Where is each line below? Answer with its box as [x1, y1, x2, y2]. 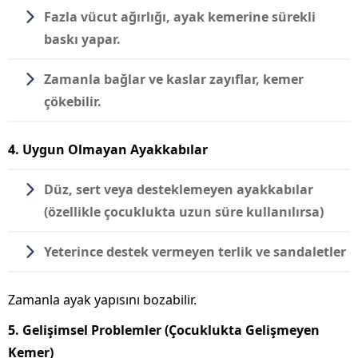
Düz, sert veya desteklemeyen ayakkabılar [44, 180, 313, 198]
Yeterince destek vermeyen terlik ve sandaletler [44, 242, 346, 261]
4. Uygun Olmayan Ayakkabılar [8, 140, 208, 158]
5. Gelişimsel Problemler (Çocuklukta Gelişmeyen [8, 320, 320, 339]
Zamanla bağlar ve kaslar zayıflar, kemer [44, 70, 304, 88]
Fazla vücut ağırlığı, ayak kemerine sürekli [44, 7, 316, 26]
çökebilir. [44, 92, 101, 110]
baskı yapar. [44, 30, 121, 48]
